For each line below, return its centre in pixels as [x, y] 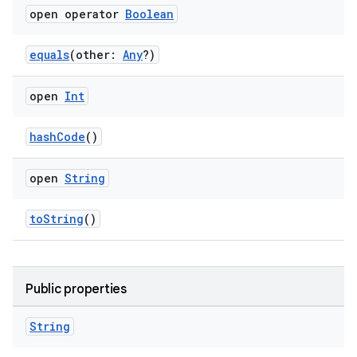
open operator [77, 14]
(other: [96, 55]
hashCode [57, 137]
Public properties [76, 289]
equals [49, 55]
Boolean [149, 14]
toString [57, 219]
